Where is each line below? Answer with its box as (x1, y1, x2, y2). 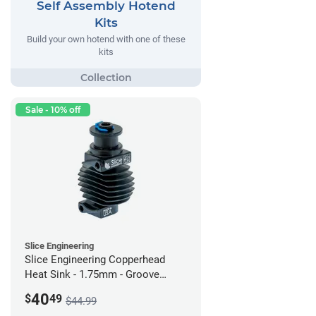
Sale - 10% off (25, 104, 80, 115)
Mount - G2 (25, 282, 76, 296)
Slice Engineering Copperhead (25, 253, 165, 266)
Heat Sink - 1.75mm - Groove (25, 267, 159, 281)
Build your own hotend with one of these (26, 34, 186, 45)
